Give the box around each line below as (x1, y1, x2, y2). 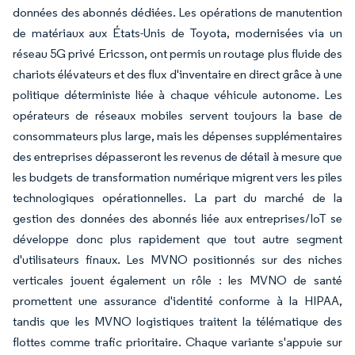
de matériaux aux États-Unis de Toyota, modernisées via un (13, 25, 342, 40)
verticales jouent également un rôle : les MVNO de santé (13, 272, 342, 288)
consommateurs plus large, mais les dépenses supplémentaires (13, 128, 342, 143)
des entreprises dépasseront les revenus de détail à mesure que (13, 148, 342, 164)
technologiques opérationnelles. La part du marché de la (13, 189, 342, 205)
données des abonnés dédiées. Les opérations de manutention (13, 4, 342, 20)
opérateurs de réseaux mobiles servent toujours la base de (13, 107, 342, 123)
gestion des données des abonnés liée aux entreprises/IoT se (13, 210, 342, 226)
